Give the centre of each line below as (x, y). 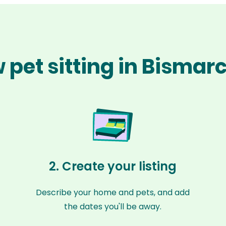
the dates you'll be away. (113, 207)
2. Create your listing (113, 166)
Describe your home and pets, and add (113, 192)
